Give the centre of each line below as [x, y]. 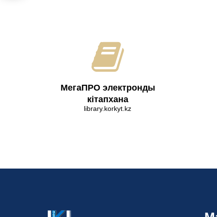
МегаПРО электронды [108, 88]
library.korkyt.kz [108, 108]
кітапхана [108, 99]
